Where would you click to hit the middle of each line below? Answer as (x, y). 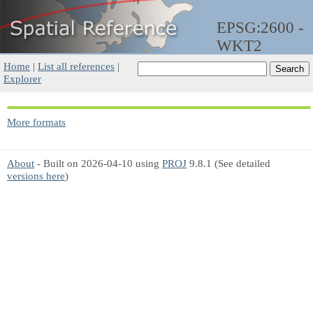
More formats (36, 122)
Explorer (22, 79)
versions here (36, 176)
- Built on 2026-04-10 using (98, 163)
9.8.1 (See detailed (228, 163)
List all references (76, 66)
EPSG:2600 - (260, 28)
